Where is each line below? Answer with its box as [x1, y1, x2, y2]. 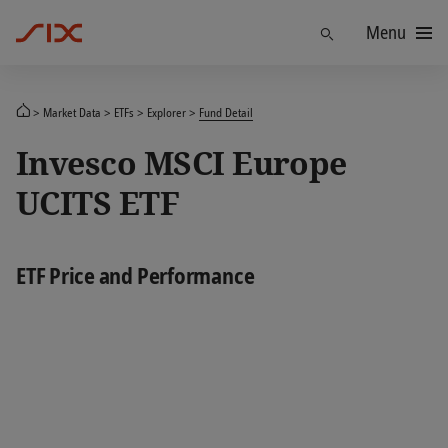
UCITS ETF [16, 181, 180, 224]
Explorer [147, 104, 186, 120]
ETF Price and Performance [16, 261, 255, 290]
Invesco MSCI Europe [16, 141, 347, 184]
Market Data [43, 104, 101, 120]
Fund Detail [199, 104, 253, 120]
